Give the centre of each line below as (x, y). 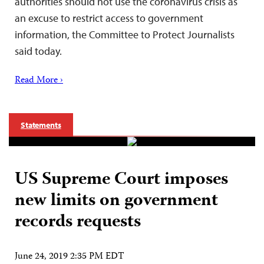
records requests (78, 222)
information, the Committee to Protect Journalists (125, 34)
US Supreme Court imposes (121, 180)
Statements (41, 125)
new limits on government (116, 201)
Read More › (39, 80)
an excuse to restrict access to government (109, 18)
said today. (38, 51)
